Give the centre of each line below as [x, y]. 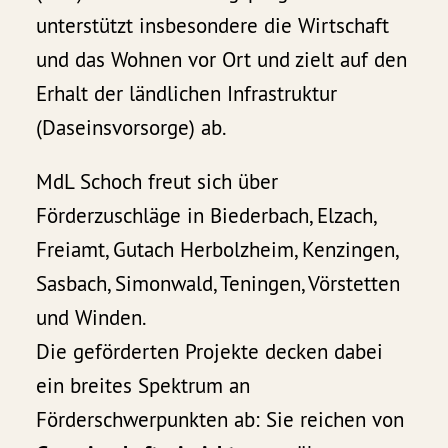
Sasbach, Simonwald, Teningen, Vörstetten [218, 284]
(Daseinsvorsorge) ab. [132, 128]
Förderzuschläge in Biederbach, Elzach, [206, 216]
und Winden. [92, 318]
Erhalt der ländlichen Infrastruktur [187, 94]
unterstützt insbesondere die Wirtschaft [213, 26]
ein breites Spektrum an [143, 386]
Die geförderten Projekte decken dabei [210, 352]
